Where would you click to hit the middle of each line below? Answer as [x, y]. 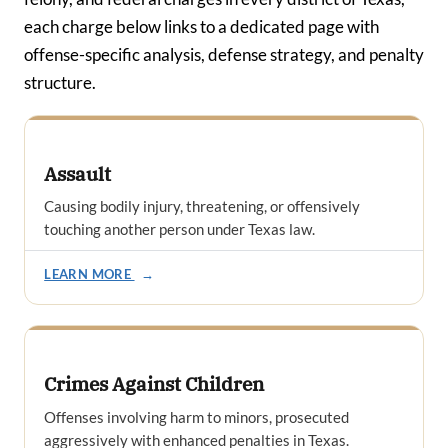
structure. [60, 82]
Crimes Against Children [154, 384]
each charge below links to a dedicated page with [201, 26]
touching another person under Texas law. [180, 229]
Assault [78, 173]
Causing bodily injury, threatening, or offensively [202, 206]
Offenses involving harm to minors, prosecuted [197, 417]
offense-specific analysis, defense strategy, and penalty [224, 54]
